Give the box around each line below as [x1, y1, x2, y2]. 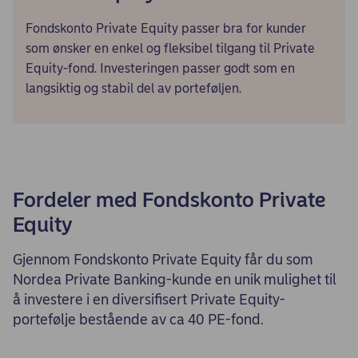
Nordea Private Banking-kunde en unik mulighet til [13, 271, 336, 288]
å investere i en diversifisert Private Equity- [13, 291, 285, 308]
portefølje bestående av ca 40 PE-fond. [13, 311, 264, 328]
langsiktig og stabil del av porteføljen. [26, 81, 241, 96]
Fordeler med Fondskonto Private [13, 187, 325, 213]
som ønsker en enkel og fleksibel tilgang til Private [26, 41, 315, 56]
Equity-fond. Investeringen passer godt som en [26, 61, 295, 76]
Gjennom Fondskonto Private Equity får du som [13, 251, 313, 268]
